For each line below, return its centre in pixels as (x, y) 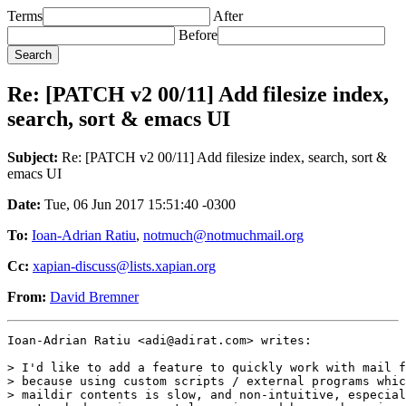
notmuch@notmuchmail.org (223, 235)
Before (198, 35)
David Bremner (94, 296)
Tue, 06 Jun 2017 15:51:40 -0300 (138, 204)
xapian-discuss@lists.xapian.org (124, 266)
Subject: (33, 157)
